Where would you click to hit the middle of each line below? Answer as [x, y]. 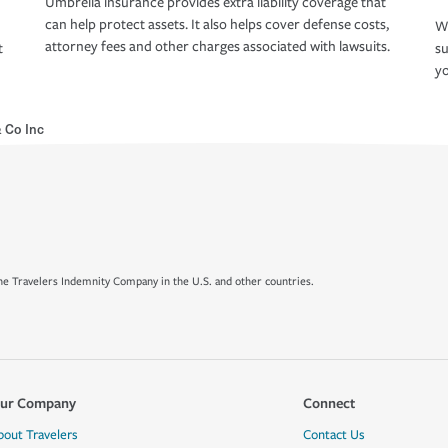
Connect [328, 402]
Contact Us [333, 435]
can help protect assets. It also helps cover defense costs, [217, 25]
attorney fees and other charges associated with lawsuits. [217, 47]
